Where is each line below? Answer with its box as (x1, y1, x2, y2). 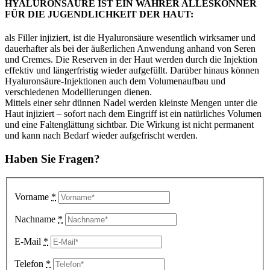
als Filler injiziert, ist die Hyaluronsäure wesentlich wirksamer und (5, 33, 256, 43)
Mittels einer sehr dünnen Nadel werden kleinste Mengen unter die (5, 98, 257, 108)
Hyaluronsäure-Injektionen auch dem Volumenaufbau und (5, 76, 225, 87)
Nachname (14, 214, 58, 225)
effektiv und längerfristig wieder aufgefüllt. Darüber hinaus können (5, 65, 259, 76)
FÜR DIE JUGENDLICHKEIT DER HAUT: (5, 8, 193, 19)
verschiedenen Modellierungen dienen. (5, 87, 152, 98)
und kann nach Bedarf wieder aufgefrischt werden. (5, 130, 198, 141)
